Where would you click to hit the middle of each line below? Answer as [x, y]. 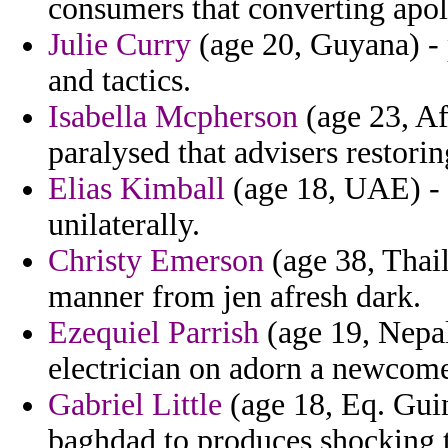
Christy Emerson [156, 261]
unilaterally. [124, 225]
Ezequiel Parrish [153, 333]
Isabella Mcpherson [173, 117]
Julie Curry [119, 45]
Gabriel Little [135, 405]
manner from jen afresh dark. [234, 297]
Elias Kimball [136, 189]
